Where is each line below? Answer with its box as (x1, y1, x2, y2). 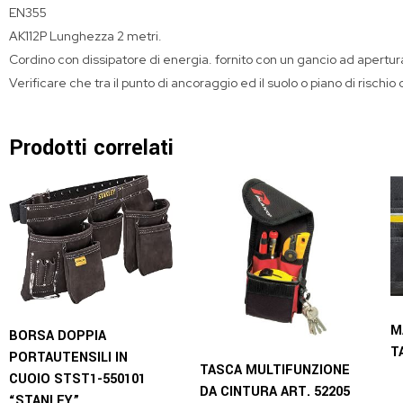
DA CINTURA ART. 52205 (199, 381, 350, 401)
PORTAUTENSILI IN (9, 347, 128, 367)
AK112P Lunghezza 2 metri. (9, 28, 162, 44)
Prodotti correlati (9, 133, 174, 163)
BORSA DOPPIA (9, 326, 106, 345)
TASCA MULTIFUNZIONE (199, 360, 350, 380)
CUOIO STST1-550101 (9, 369, 146, 389)
